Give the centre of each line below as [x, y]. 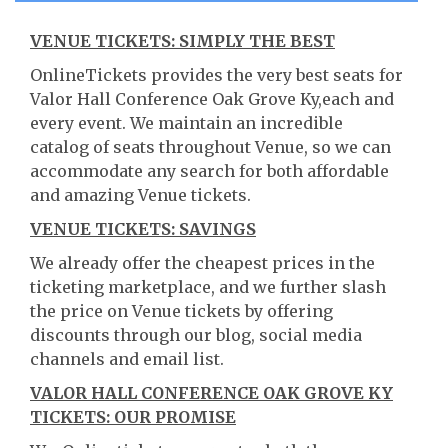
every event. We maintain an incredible [186, 123]
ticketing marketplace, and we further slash [208, 287]
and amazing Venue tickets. [140, 195]
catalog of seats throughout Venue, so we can [210, 147]
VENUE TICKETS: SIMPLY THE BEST [182, 41]
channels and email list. [127, 359]
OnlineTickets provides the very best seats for [216, 75]
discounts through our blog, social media [196, 335]
